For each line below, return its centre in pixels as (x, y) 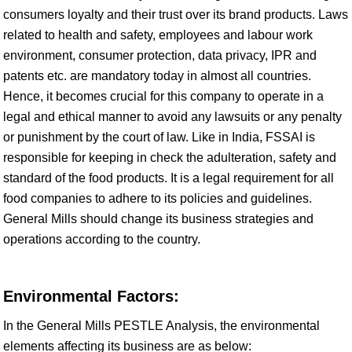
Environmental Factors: (91, 296)
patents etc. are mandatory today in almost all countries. (157, 76)
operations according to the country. (102, 239)
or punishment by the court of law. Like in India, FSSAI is (159, 137)
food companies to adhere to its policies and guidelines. (158, 198)
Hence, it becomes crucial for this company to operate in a (163, 96)
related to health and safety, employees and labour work (158, 35)
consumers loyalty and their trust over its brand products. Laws (176, 15)
